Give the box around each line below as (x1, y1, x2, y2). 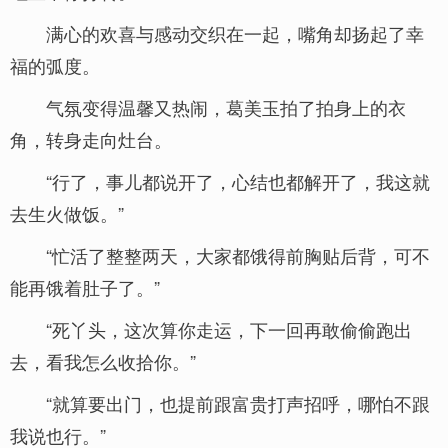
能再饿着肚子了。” (10, 274, 160, 300)
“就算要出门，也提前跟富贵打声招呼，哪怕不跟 (46, 390, 430, 416)
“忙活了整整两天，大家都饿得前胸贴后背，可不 (46, 242, 430, 268)
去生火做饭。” (10, 200, 124, 226)
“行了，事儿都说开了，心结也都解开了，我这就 (46, 168, 430, 194)
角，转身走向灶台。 (10, 126, 172, 152)
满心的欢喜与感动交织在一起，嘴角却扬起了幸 (46, 20, 424, 46)
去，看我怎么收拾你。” (10, 348, 196, 374)
